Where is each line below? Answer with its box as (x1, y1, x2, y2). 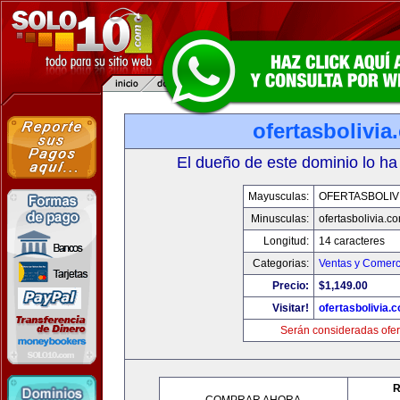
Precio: (271, 279, 309, 292)
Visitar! (271, 302, 309, 314)
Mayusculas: (247, 190, 309, 203)
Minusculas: (250, 212, 309, 225)
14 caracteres (318, 235, 385, 247)
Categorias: (252, 257, 309, 270)
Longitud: (262, 235, 309, 247)
